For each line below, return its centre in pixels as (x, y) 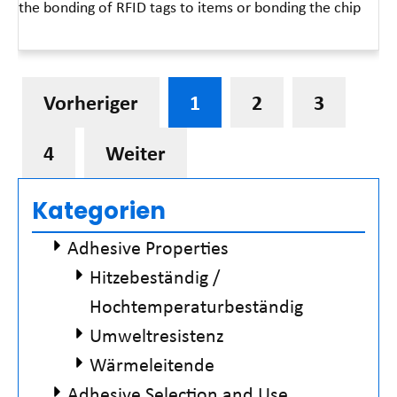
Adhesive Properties (148, 247)
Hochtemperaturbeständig (196, 306)
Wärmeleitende (152, 364)
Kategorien (99, 211)
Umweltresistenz (157, 335)
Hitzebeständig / (155, 276)
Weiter (136, 152)
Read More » (48, 40)
